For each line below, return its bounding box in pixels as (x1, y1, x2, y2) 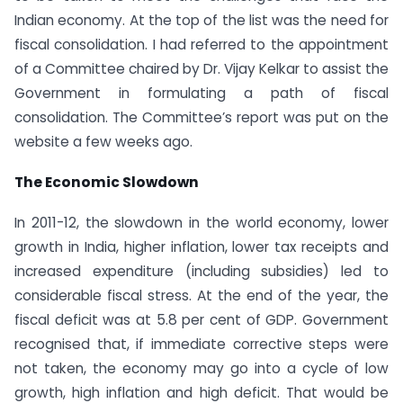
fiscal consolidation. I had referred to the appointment (14, 35, 389, 55)
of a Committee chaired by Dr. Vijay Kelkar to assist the (14, 59, 389, 79)
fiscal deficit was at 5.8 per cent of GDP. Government (14, 310, 389, 330)
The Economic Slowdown (14, 173, 199, 193)
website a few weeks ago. (14, 132, 193, 152)
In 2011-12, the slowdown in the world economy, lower (14, 213, 389, 233)
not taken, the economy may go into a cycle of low (14, 359, 389, 379)
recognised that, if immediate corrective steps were (14, 335, 389, 354)
